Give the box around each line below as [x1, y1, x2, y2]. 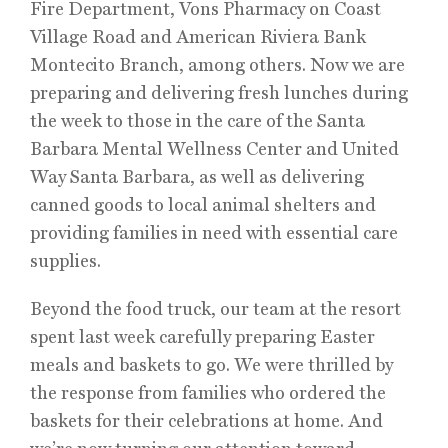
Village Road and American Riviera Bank [30, 26, 366, 47]
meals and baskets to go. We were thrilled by [30, 354, 393, 375]
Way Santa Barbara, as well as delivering [30, 166, 364, 187]
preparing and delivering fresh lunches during [30, 82, 408, 103]
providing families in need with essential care [30, 222, 398, 243]
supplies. [30, 250, 101, 271]
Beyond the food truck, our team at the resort [30, 298, 401, 319]
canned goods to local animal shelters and [30, 194, 376, 215]
